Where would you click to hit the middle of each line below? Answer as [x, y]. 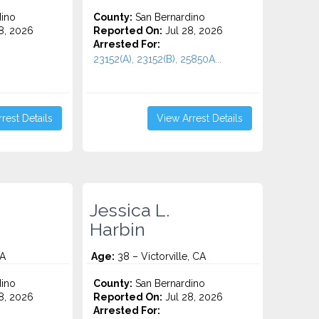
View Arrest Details [199, 118]
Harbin [118, 229]
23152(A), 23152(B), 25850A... [158, 59]
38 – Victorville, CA [161, 256]
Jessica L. [130, 210]
